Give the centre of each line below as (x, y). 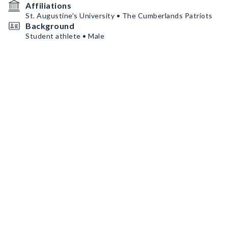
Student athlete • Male (65, 36)
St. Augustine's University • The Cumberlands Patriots (119, 16)
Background (50, 26)
